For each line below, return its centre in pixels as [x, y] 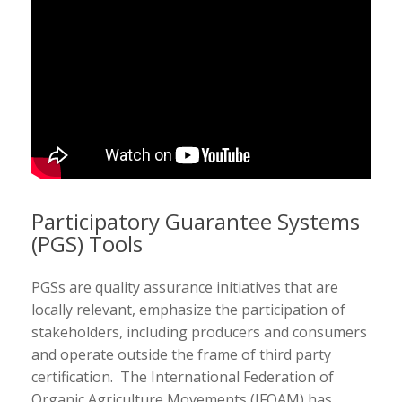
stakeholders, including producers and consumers [199, 332]
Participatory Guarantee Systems [196, 221]
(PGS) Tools [87, 243]
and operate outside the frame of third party [181, 354]
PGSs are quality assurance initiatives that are [185, 287]
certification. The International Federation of [183, 376]
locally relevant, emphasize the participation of [188, 309]
